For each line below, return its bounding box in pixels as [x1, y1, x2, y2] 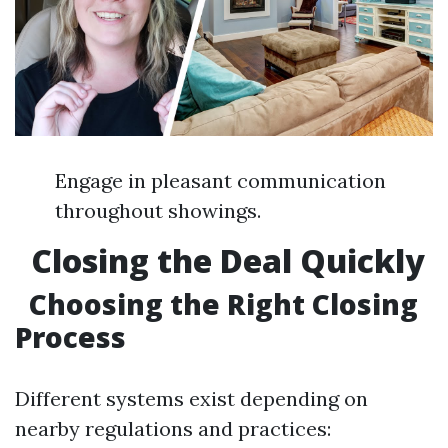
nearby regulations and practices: [15, 416, 331, 442]
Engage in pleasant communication [55, 168, 386, 194]
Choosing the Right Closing [22, 285, 418, 324]
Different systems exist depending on [15, 386, 368, 412]
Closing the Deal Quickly [23, 239, 425, 283]
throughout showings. [55, 198, 261, 224]
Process [15, 318, 126, 357]
